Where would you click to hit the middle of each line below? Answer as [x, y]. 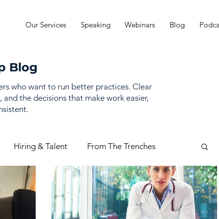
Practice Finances [119, 185]
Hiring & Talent [41, 146]
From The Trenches [121, 146]
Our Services [46, 25]
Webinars [140, 25]
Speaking [95, 25]
